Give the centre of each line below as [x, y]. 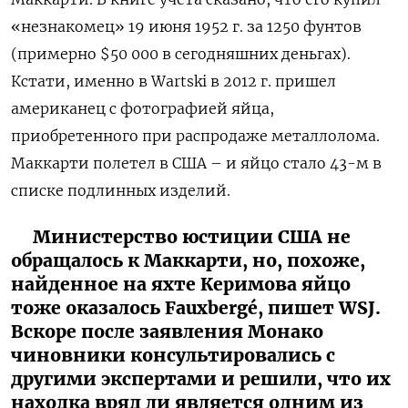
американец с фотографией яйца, [143, 108]
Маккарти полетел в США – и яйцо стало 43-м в [196, 163]
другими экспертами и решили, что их [201, 378]
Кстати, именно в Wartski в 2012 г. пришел [173, 81]
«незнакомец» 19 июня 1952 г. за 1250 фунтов [186, 26]
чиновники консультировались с [173, 355]
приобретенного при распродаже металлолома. [195, 135]
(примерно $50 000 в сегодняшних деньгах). [181, 53]
